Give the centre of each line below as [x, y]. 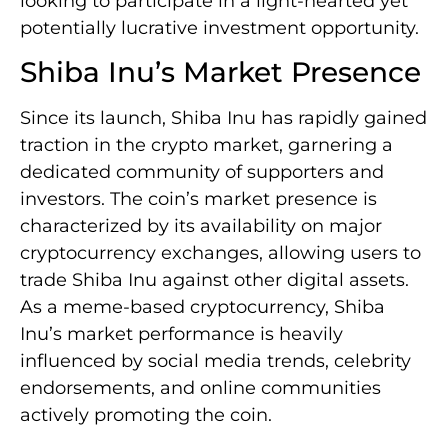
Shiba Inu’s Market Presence [220, 72]
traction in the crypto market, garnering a [206, 145]
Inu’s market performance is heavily [181, 334]
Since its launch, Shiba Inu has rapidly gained [223, 118]
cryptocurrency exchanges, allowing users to [220, 253]
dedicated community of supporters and [202, 172]
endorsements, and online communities [200, 388]
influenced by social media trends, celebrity [215, 361]
